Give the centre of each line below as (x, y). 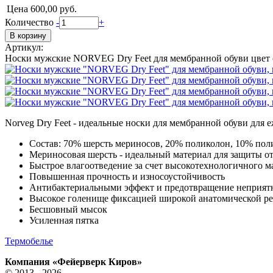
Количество (30, 22)
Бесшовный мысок (68, 209)
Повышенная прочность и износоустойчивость (127, 176)
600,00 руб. (54, 9)
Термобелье (29, 241)
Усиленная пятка (64, 220)
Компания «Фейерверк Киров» (73, 261)
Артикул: (24, 47)
